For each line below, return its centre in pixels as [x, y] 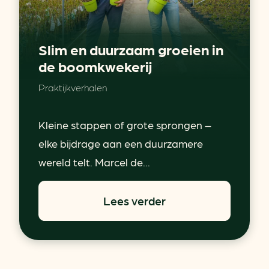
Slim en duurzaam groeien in [131, 49]
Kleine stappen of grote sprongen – [125, 125]
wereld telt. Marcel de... [94, 162]
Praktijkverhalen [73, 88]
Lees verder [134, 201]
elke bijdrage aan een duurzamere [121, 144]
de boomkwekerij [95, 66]
